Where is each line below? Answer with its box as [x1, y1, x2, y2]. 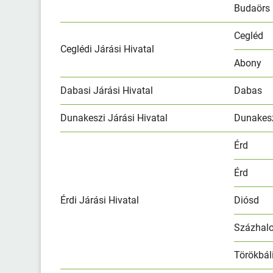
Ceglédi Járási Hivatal [60, 43, 155, 55]
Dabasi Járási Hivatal [60, 84, 154, 96]
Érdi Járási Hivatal [60, 194, 140, 206]
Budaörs [234, 2, 271, 14]
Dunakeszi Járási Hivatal [60, 112, 168, 124]
